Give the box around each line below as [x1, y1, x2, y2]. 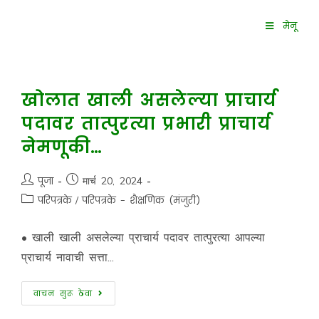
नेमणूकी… [21, 135, 103, 159]
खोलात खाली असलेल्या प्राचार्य [21, 88, 277, 112]
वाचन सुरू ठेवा [33, 288, 93, 299]
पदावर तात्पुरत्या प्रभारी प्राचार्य [21, 112, 271, 135]
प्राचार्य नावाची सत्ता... [21, 250, 114, 264]
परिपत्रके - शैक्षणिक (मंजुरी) [81, 194, 200, 207]
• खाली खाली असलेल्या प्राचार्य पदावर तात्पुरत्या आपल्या [21, 230, 265, 244]
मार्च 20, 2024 [82, 174, 142, 187]
